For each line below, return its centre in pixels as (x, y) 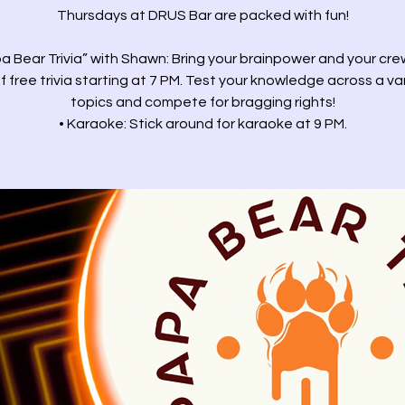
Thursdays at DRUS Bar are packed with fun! (202, 15)
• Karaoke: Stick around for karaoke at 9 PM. (202, 124)
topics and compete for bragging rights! (202, 102)
